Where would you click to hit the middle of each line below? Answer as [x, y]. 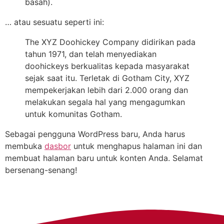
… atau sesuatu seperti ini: [54, 22]
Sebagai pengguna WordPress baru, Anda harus [95, 134]
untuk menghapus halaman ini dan [136, 146]
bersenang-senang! [41, 170]
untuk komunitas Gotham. [73, 114]
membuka [25, 146]
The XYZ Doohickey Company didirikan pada [110, 42]
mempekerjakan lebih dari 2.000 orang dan [106, 90]
